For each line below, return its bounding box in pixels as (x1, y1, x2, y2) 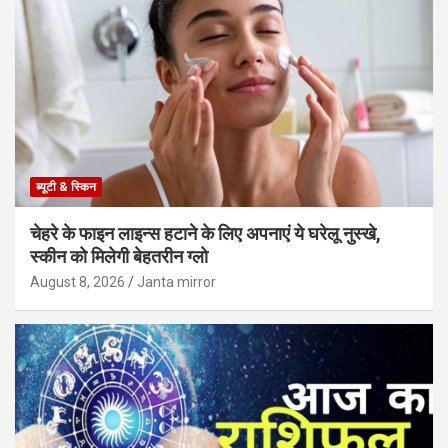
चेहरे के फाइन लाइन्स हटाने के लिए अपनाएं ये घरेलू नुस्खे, (30, 222, 381, 244)
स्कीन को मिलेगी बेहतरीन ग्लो (30, 245, 208, 267)
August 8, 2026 (30, 273, 125, 290)
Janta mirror (137, 273, 216, 290)
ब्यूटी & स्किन (36, 179, 96, 194)
